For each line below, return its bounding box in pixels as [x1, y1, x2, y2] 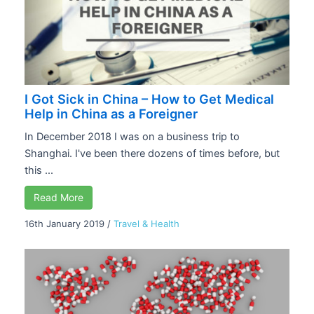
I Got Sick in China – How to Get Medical [25, 90, 274, 107]
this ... [25, 163, 53, 177]
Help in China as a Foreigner [25, 105, 198, 121]
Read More [34, 191, 83, 203]
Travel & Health [114, 217, 179, 229]
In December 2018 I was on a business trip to [25, 130, 240, 143]
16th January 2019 [25, 217, 104, 229]
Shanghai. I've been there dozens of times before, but [25, 146, 280, 160]
